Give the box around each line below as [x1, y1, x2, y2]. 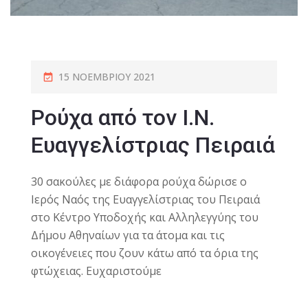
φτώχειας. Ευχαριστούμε [31, 263, 162, 278]
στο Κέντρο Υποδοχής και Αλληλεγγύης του [31, 209, 258, 225]
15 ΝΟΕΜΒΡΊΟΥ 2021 [58, 69, 155, 83]
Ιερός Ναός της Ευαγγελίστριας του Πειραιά [31, 191, 260, 207]
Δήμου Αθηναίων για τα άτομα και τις [31, 227, 225, 243]
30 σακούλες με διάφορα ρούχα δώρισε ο [31, 173, 247, 189]
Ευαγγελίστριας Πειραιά [31, 131, 275, 158]
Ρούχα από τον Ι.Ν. [31, 104, 214, 131]
